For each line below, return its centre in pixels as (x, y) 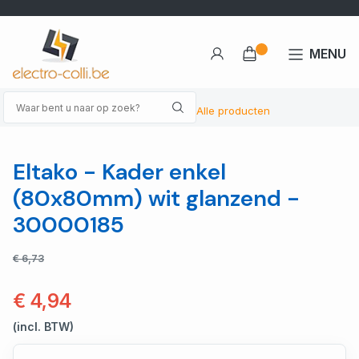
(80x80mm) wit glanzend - (156, 198)
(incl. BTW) (43, 327)
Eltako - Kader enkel (119, 172)
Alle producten (233, 111)
